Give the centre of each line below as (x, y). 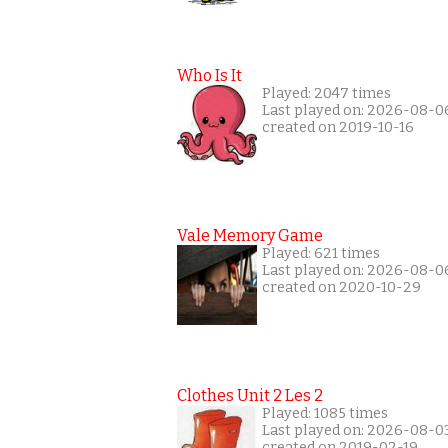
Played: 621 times (321, 253)
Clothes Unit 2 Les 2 (250, 395)
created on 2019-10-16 (338, 127)
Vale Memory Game (250, 235)
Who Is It (209, 75)
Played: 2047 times (326, 93)
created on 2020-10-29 (341, 287)
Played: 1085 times (325, 413)
